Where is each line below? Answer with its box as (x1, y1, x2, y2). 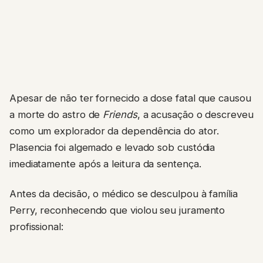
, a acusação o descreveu (137, 109, 254, 121)
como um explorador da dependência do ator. (9, 125, 219, 137)
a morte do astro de (9, 109, 103, 121)
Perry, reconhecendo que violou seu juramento (9, 204, 225, 216)
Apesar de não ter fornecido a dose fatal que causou (9, 92, 251, 104)
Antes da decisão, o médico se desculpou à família (9, 187, 238, 200)
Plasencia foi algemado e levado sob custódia (9, 141, 215, 154)
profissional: (9, 220, 63, 232)
